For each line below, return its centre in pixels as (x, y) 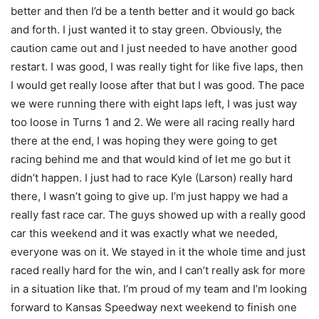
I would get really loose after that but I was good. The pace (158, 85)
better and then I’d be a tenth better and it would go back (153, 11)
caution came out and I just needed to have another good (154, 48)
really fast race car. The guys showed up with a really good (158, 215)
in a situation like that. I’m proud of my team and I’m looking (159, 289)
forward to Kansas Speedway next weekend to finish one (154, 308)
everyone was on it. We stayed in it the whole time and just (158, 252)
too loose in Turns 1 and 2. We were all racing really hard (153, 122)
